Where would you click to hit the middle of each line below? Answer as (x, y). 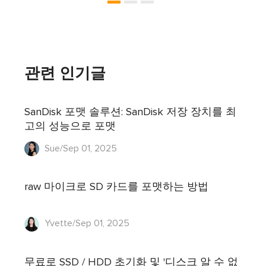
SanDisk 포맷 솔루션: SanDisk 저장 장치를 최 (131, 112)
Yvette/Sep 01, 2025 (86, 224)
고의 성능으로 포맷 (70, 126)
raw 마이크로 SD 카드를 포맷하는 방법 (117, 187)
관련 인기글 (65, 74)
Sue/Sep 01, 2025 (80, 148)
